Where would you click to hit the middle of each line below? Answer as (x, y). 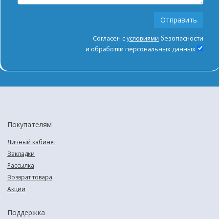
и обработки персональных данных (141, 49)
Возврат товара (30, 177)
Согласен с (110, 38)
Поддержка (26, 212)
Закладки (21, 153)
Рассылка (21, 165)
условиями (143, 38)
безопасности (181, 38)
